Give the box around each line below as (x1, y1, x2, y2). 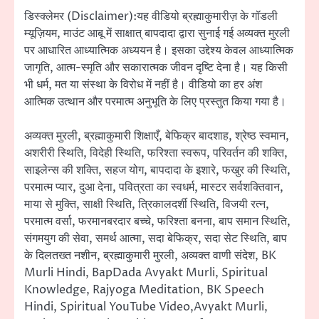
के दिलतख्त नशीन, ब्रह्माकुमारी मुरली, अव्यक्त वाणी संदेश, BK (24, 248, 276, 264)
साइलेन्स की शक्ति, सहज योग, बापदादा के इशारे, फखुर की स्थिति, (24, 162, 291, 179)
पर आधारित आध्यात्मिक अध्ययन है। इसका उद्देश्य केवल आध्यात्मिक (24, 43, 293, 58)
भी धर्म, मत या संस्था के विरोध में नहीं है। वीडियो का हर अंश (24, 77, 262, 93)
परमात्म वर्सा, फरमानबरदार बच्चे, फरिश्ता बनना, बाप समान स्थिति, (24, 214, 291, 230)
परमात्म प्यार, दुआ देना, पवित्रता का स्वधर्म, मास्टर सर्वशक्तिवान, (24, 179, 283, 196)
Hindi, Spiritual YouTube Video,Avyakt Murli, (24, 299, 268, 315)
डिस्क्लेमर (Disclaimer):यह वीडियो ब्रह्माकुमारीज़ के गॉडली (24, 9, 278, 24)
